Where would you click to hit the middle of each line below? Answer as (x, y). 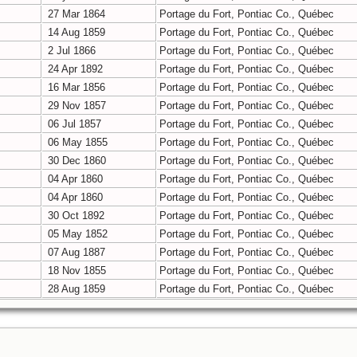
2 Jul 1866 (70, 51)
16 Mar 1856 (75, 88)
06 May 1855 (76, 143)
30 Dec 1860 (75, 161)
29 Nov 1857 (75, 106)
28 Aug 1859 (75, 289)
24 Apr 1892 (74, 69)
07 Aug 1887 (75, 253)
